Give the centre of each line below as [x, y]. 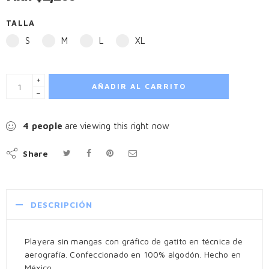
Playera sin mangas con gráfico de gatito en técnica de [134, 241]
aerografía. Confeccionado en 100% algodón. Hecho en [133, 254]
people [47, 126]
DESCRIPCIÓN [62, 204]
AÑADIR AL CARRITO [139, 86]
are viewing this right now [116, 126]
